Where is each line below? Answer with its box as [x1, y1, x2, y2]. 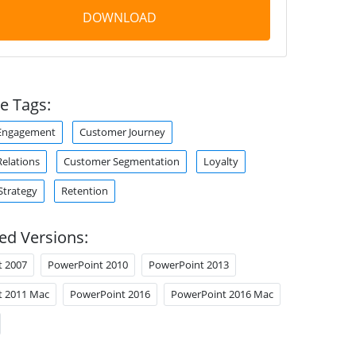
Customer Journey [79, 125, 165, 139]
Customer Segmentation [63, 154, 180, 168]
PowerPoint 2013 [148, 257, 229, 272]
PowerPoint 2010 [47, 257, 128, 272]
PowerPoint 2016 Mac [170, 287, 273, 301]
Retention [60, 184, 108, 198]
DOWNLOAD [82, 9, 157, 26]
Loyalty [203, 154, 238, 168]
